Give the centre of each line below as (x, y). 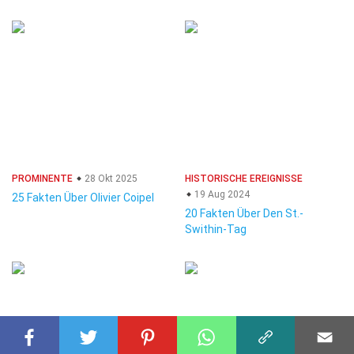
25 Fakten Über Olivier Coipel (83, 198)
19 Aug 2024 (221, 194)
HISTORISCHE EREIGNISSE (244, 179)
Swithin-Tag (216, 229)
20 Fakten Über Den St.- (244, 213)
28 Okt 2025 (110, 179)
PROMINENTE (42, 179)
